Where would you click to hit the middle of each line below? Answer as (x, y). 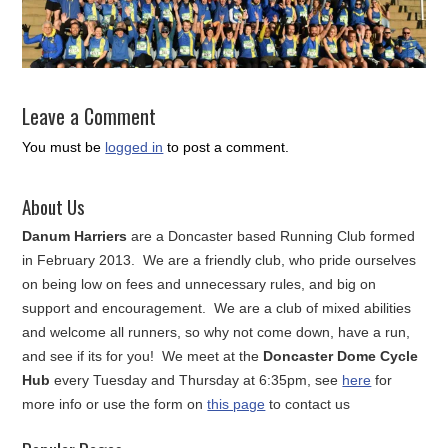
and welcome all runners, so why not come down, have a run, (216, 332)
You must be (64, 147)
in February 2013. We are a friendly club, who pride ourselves (219, 260)
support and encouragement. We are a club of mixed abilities (217, 308)
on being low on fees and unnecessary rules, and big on (199, 284)
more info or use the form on (115, 404)
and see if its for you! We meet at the (143, 356)
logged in (134, 147)
